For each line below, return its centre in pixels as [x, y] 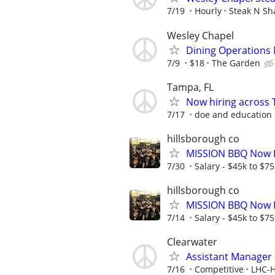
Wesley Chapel [200, 35]
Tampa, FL [190, 87]
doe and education [233, 114]
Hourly [208, 11]
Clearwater [192, 242]
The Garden [236, 63]
